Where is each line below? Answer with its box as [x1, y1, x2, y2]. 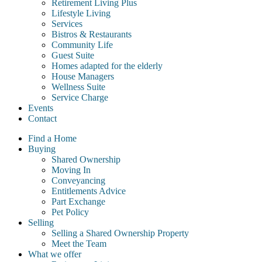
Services [51, 19, 82, 29]
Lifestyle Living [51, 8, 111, 18]
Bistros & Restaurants [51, 29, 132, 39]
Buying [28, 144, 56, 154]
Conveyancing [51, 175, 105, 185]
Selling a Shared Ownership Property [51, 228, 189, 238]
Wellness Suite [51, 82, 105, 92]
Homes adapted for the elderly [51, 61, 163, 71]
